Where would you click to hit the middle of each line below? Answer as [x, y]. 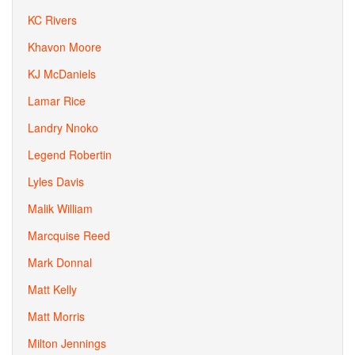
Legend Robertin [70, 155]
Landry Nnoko [63, 128]
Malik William [60, 208]
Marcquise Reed [69, 235]
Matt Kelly [52, 289]
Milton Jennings [67, 343]
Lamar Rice [57, 101]
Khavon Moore [65, 47]
